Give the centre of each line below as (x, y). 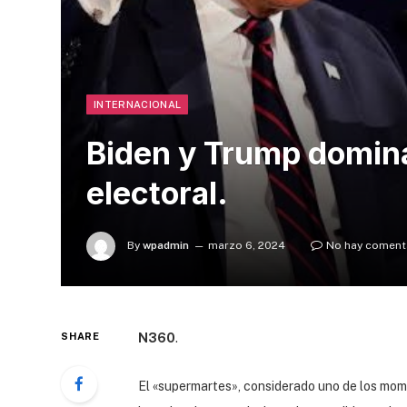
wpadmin (166, 245)
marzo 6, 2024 (247, 245)
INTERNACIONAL (138, 104)
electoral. (157, 193)
